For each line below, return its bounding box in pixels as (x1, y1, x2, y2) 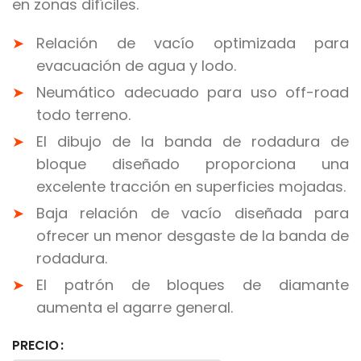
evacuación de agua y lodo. (36, 55, 236, 76)
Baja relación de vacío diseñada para (36, 202, 349, 223)
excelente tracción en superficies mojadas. (36, 176, 346, 197)
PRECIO (12, 335, 59, 355)
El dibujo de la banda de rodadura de (36, 131, 349, 151)
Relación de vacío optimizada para (36, 32, 349, 53)
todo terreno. (36, 104, 131, 125)
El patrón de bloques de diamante (36, 274, 349, 295)
